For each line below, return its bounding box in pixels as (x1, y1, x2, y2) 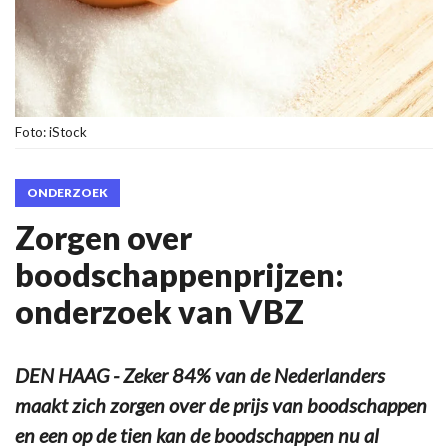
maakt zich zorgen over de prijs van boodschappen (15, 392, 427, 417)
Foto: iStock (15, 123, 87, 140)
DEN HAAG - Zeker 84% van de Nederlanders (15, 362, 385, 387)
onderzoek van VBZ (15, 291, 304, 331)
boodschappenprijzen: (15, 254, 344, 294)
